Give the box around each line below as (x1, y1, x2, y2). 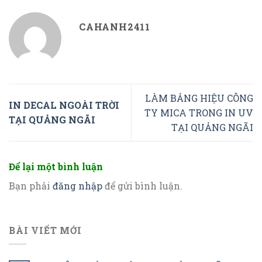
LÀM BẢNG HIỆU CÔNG (145, 91, 253, 104)
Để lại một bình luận (9, 160, 105, 173)
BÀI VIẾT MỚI (9, 223, 82, 236)
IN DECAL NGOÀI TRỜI (9, 99, 119, 112)
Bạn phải (9, 179, 53, 192)
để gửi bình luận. (102, 179, 182, 192)
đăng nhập (53, 179, 102, 192)
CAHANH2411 (79, 20, 150, 33)
